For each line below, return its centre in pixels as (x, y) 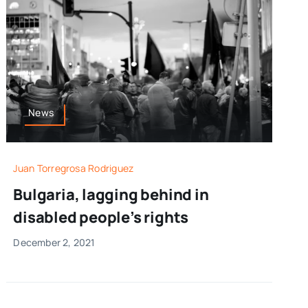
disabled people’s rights (101, 217)
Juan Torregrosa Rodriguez (74, 168)
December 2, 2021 (54, 242)
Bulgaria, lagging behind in (111, 194)
